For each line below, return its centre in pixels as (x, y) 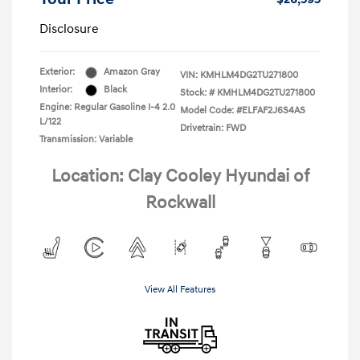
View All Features (180, 290)
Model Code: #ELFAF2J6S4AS (243, 111)
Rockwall (180, 203)
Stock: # (197, 93)
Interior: (56, 90)
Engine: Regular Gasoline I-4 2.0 (107, 108)
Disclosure (69, 29)
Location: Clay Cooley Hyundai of (180, 177)
